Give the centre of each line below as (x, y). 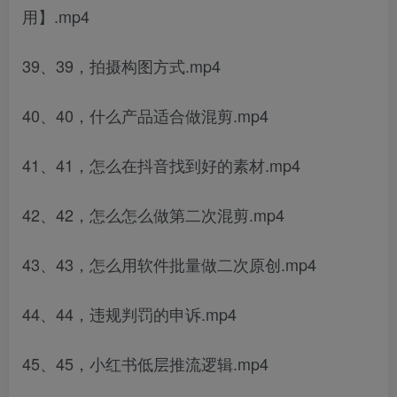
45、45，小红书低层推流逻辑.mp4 (145, 363)
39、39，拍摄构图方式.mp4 (121, 66)
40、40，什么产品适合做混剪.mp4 (145, 115)
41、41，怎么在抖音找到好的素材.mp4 (161, 165)
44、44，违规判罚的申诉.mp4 (129, 314)
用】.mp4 (56, 16)
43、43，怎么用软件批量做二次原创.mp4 (169, 264)
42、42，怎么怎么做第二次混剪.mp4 (153, 214)
